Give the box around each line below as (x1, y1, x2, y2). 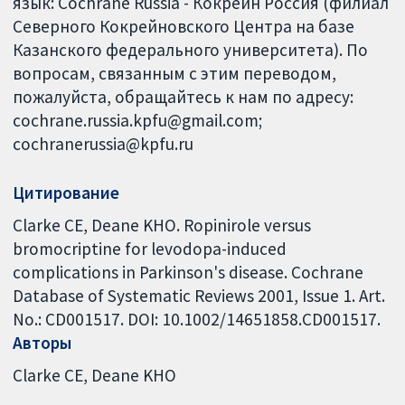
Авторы (13, 331, 72, 353)
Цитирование (13, 182, 120, 204)
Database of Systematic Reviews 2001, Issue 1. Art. (13, 284, 386, 306)
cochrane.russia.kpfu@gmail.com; (13, 108, 263, 131)
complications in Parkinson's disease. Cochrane (13, 260, 364, 283)
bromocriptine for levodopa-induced (13, 237, 287, 259)
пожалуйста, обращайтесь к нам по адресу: (13, 85, 354, 108)
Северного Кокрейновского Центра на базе (13, 14, 355, 37)
